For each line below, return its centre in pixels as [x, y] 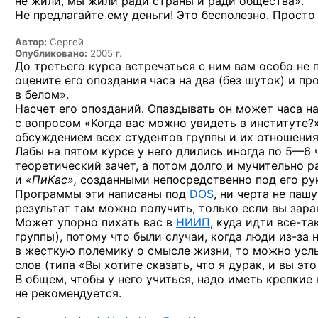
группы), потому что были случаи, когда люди [147, 236]
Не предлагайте [59, 15]
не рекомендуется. [68, 293]
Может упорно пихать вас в [95, 222]
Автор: [31, 42]
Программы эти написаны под [102, 193]
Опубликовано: [51, 53]
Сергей [65, 42]
